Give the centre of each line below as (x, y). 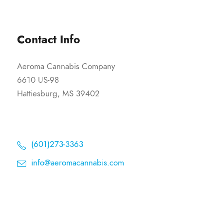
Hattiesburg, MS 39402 (58, 94)
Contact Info (49, 40)
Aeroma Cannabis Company (66, 66)
